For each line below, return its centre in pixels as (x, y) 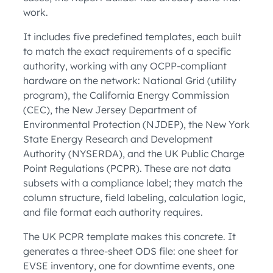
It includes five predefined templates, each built (132, 37)
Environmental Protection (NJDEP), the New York (136, 125)
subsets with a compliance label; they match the (133, 183)
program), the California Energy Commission (126, 95)
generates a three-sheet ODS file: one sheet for (131, 251)
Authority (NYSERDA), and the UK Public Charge (134, 154)
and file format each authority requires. (113, 212)
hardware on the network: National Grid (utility (130, 81)
